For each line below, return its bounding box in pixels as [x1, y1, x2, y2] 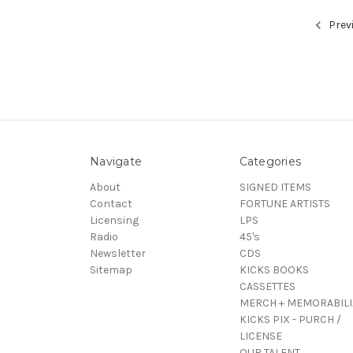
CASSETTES [239, 279, 295, 293]
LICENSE [239, 329, 282, 343]
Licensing [90, 213, 139, 227]
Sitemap [90, 262, 132, 277]
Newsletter [90, 246, 146, 260]
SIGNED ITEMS [239, 180, 311, 194]
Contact [90, 196, 132, 210]
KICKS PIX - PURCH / [239, 312, 341, 326]
